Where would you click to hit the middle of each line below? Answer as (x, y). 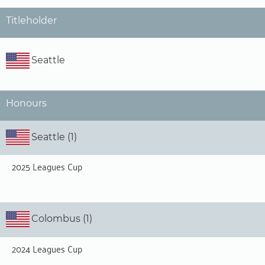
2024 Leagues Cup (47, 248)
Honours (26, 103)
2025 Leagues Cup (47, 167)
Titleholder (31, 20)
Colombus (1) (62, 219)
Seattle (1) (54, 137)
